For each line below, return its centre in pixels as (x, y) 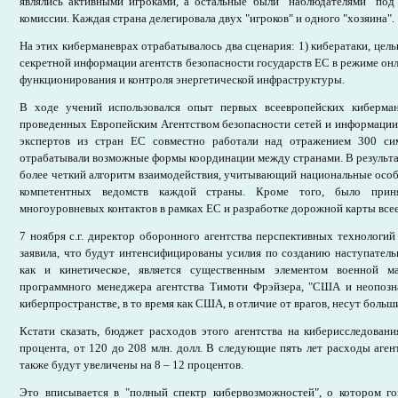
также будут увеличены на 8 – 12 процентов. (131, 365)
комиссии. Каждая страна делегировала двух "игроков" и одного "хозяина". (207, 18)
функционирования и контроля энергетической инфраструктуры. (182, 80)
